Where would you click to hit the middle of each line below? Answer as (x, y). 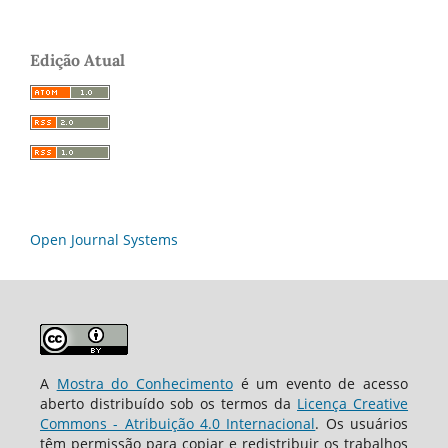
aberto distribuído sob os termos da (168, 403)
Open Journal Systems (104, 239)
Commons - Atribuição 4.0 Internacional (177, 423)
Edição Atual (77, 59)
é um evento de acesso (320, 383)
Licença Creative (353, 403)
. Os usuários (362, 423)
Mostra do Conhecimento (144, 383)
